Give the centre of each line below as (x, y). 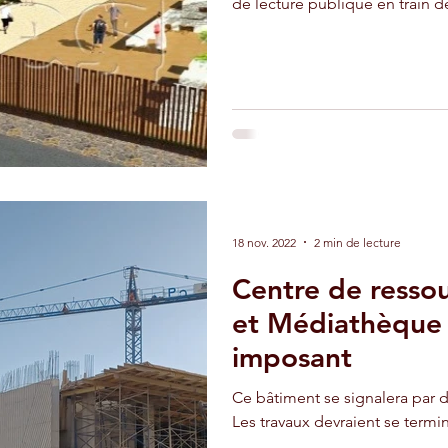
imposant (292, 357)
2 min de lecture (357, 242)
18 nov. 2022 (264, 242)
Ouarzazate (116, 42)
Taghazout (243, 42)
